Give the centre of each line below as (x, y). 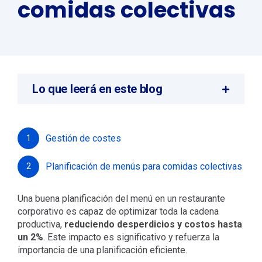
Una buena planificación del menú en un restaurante (121, 199)
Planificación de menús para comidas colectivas (144, 167)
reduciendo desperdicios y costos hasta (153, 225)
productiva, (41, 225)
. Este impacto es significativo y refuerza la (131, 237)
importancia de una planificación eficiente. (102, 250)
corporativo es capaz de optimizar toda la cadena (118, 212)
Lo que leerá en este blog (97, 89)
